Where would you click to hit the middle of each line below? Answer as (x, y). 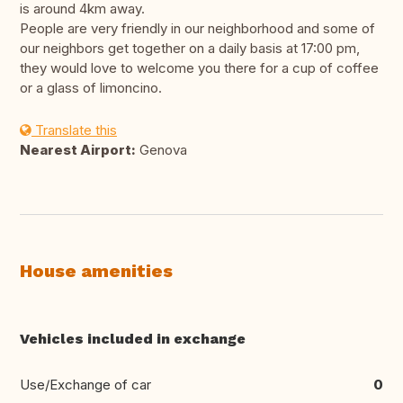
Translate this (74, 130)
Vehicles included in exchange (133, 339)
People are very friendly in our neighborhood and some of (197, 29)
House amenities (96, 271)
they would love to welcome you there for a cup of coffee (199, 68)
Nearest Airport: (78, 150)
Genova (161, 150)
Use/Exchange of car (85, 385)
